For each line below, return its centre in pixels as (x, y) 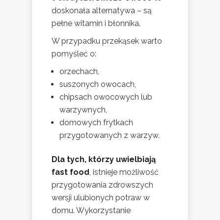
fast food (70, 172)
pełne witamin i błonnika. (96, 24)
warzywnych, (83, 110)
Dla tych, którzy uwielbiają (104, 160)
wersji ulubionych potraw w (101, 198)
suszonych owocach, (98, 84)
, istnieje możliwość (124, 172)
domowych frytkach (96, 123)
